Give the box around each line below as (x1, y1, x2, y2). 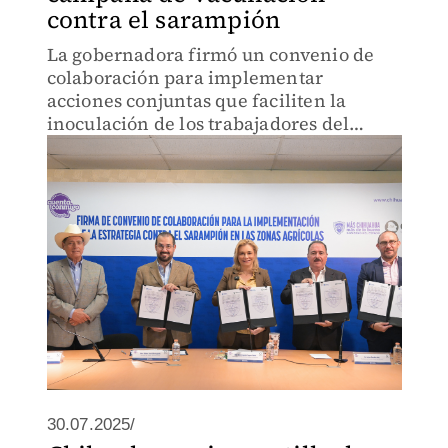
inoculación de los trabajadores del (46, 111, 350, 136)
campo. (46, 134, 110, 159)
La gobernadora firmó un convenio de (46, 42, 375, 67)
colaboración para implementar (46, 65, 324, 90)
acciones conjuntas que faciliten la (46, 88, 347, 113)
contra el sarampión (46, 3, 281, 36)
